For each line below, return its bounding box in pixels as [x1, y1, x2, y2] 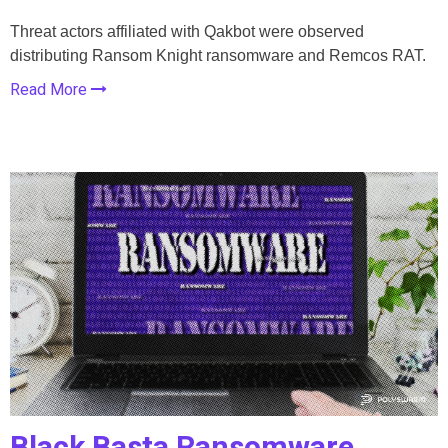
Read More [10, 77, 91, 102]
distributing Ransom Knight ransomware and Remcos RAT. [10, 46, 426, 64]
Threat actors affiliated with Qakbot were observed [10, 22, 364, 40]
